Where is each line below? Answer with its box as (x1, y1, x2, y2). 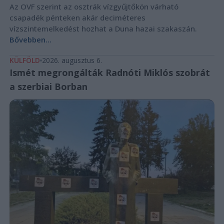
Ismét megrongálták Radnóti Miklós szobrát (9, 66, 210, 78)
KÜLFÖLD (9, 55, 40, 65)
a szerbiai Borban (9, 80, 87, 92)
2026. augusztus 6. (41, 55, 102, 65)
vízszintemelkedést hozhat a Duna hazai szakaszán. (9, 23, 197, 33)
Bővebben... (9, 34, 51, 44)
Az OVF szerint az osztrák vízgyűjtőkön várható (9, 1, 178, 11)
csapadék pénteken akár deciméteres (9, 12, 145, 22)
